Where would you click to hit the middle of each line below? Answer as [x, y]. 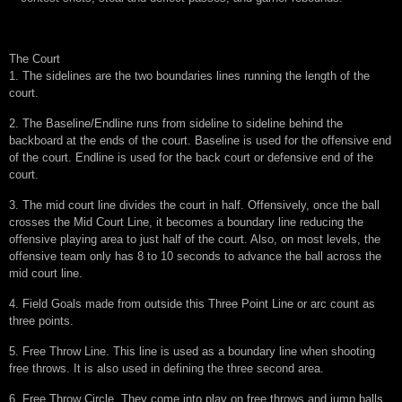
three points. [41, 321]
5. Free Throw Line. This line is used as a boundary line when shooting [192, 352]
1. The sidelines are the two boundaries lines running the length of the [189, 76]
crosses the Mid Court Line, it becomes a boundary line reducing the [186, 223]
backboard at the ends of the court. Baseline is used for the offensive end [200, 141]
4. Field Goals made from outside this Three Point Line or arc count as [192, 304]
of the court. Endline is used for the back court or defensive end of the [191, 158]
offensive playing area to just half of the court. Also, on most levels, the [195, 240]
